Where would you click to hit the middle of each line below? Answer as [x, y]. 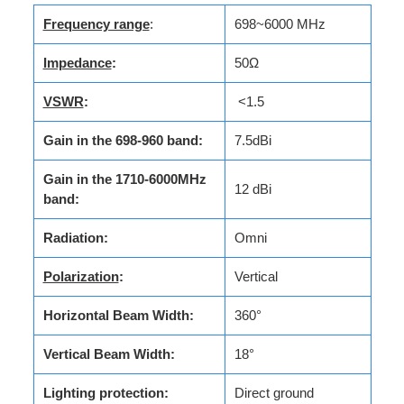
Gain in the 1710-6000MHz [124, 179]
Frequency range [96, 24]
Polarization [81, 276]
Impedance [77, 63]
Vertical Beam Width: [109, 354]
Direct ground [274, 393]
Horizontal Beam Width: [118, 315]
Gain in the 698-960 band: [123, 140]
